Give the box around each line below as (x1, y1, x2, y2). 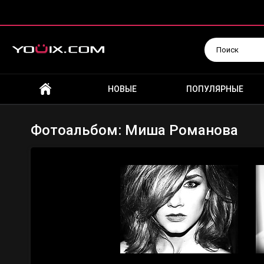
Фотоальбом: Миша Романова (31, 122, 238, 138)
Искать (57, 38, 85, 47)
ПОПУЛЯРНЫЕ (186, 84, 244, 94)
